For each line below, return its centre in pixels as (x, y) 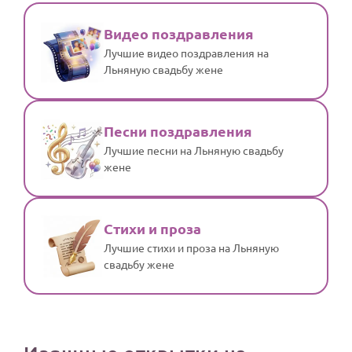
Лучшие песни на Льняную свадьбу (194, 150)
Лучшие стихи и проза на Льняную (191, 247)
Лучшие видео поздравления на (186, 52)
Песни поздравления (178, 130)
